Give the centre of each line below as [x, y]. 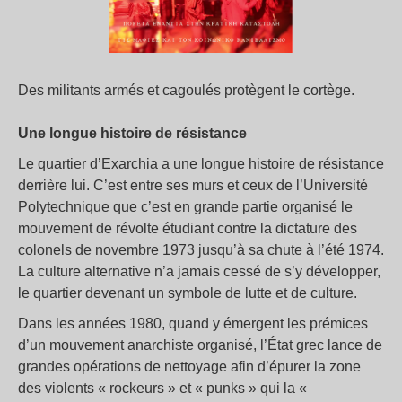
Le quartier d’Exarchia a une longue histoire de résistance [201, 164]
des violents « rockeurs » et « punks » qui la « [162, 389]
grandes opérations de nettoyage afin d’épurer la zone [189, 367]
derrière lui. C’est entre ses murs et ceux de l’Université [193, 186]
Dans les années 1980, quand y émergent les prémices [193, 324]
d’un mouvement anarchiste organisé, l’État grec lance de [200, 345]
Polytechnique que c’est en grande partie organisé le [185, 207]
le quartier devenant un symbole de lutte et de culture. [188, 293]
